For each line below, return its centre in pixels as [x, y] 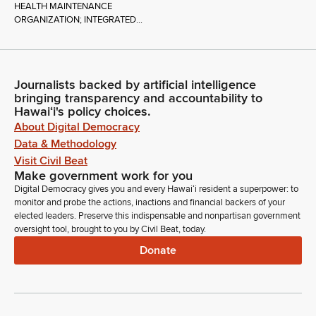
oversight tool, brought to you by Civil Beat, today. [110, 230]
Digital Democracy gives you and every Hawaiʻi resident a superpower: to [156, 189]
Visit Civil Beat [51, 161]
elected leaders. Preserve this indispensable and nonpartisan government [157, 216]
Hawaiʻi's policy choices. [83, 112]
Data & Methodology [65, 144]
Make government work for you [103, 176]
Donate [158, 250]
